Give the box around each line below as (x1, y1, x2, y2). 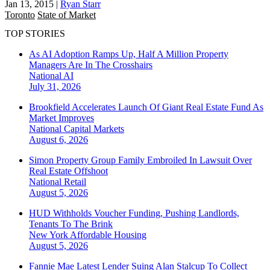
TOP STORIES (5, 28, 65, 39)
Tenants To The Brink (29, 219, 113, 230)
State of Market (37, 9, 96, 20)
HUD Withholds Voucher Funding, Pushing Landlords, (29, 208, 239, 219)
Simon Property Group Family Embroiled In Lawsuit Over (29, 155, 252, 166)
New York (29, 230, 70, 240)
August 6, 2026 (29, 134, 88, 145)
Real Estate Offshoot (29, 166, 108, 177)
